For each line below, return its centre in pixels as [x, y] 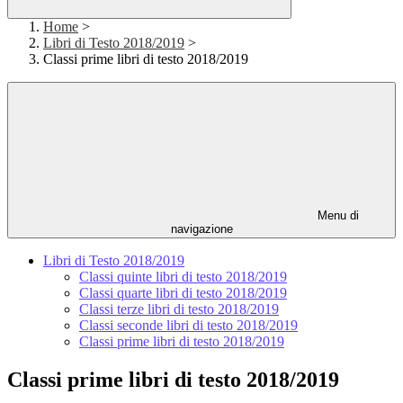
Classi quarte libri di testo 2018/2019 [183, 293]
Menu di [336, 216]
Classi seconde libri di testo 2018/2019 [188, 326]
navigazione [201, 229]
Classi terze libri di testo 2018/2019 [179, 309]
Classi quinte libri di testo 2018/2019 [183, 277]
